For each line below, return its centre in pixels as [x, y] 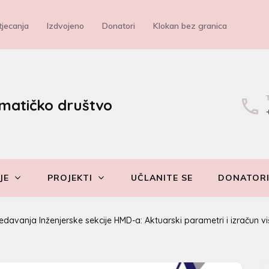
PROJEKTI [70, 178]
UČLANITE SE [162, 178]
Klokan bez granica [190, 26]
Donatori [119, 26]
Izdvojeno [65, 26]
